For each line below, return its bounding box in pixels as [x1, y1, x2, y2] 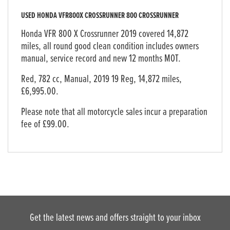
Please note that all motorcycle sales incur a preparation [21, 105, 207, 120]
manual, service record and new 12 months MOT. [21, 52, 181, 66]
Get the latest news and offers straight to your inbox [29, 211, 201, 225]
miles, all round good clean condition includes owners [21, 40, 199, 54]
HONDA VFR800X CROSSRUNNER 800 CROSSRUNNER [35, 10, 179, 22]
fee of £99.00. [21, 118, 69, 132]
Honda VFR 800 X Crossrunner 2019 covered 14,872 [21, 27, 188, 42]
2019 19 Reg [93, 72, 133, 87]
